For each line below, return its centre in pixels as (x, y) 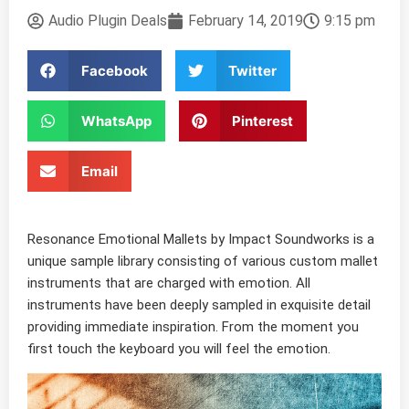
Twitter (252, 70)
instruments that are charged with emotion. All (169, 283)
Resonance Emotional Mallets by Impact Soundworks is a (201, 239)
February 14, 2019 (246, 21)
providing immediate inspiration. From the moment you (193, 327)
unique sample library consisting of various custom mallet (203, 261)
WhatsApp (116, 121)
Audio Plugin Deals (108, 21)
